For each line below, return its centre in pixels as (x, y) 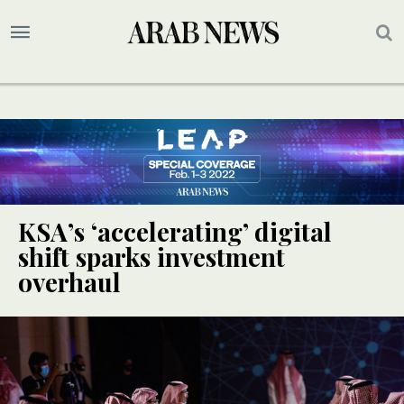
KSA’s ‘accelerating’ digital (175, 232)
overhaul (69, 282)
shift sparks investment (151, 257)
